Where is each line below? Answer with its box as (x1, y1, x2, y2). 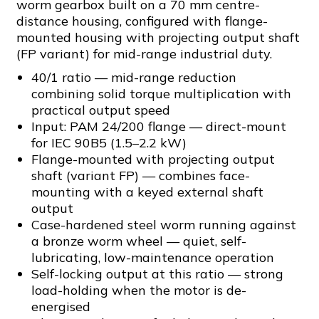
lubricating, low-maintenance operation (31, 249, 274, 266)
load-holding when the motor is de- (31, 282, 246, 298)
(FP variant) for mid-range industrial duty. (16, 46, 272, 62)
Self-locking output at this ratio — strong (31, 266, 283, 282)
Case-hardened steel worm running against (31, 216, 296, 233)
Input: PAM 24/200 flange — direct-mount (31, 118, 286, 135)
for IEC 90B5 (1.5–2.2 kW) (31, 135, 187, 151)
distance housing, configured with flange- (16, 13, 268, 29)
